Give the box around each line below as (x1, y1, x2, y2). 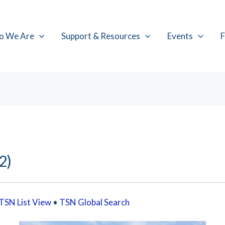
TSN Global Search (59, 196, 130, 207)
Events (167, 30, 193, 41)
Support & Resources (61, 30, 141, 41)
